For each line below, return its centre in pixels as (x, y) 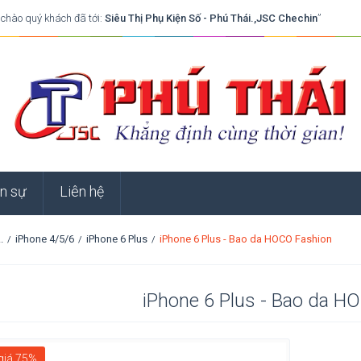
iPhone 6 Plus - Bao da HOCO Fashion (246, 239)
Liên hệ (82, 192)
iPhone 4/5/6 (45, 239)
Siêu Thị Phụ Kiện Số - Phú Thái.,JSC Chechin (212, 18)
